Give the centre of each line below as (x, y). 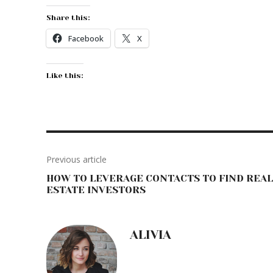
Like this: (65, 76)
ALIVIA (151, 235)
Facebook (86, 38)
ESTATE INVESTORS (96, 190)
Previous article (76, 159)
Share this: (68, 18)
